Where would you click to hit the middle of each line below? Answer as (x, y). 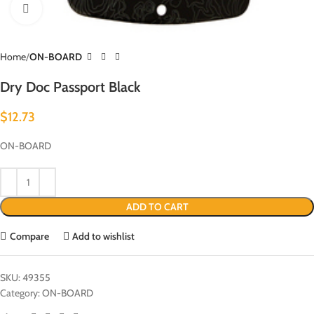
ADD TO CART (157, 207)
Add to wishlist (104, 236)
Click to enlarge (70, 8)
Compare (29, 236)
